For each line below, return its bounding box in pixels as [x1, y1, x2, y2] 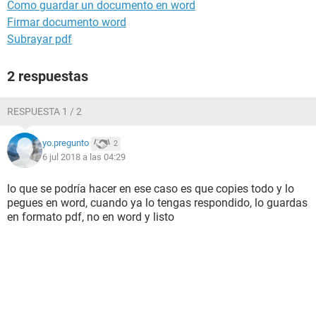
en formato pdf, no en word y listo [7, 210, 174, 224]
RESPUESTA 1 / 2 [7, 106, 82, 117]
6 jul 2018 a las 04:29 [42, 152, 126, 162]
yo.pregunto [42, 138, 89, 149]
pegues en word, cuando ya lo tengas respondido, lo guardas [7, 196, 308, 209]
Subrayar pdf [7, 32, 72, 46]
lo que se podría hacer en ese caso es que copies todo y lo [7, 182, 294, 195]
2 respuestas [7, 68, 88, 85]
